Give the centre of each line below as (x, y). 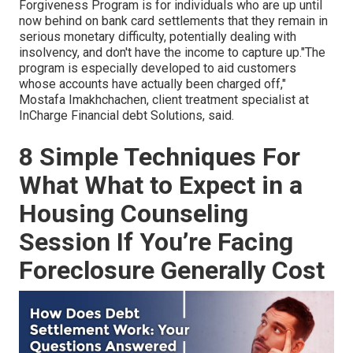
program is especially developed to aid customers (158, 69)
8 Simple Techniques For (160, 157)
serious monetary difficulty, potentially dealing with (158, 37)
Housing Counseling (134, 214)
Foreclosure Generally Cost (172, 271)
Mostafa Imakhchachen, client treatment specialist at (164, 100)
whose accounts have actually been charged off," (152, 84)
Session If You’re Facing (156, 242)
